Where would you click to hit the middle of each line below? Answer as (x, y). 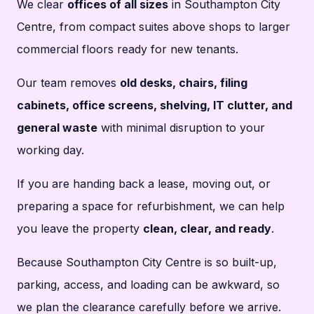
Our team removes (68, 82)
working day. (50, 150)
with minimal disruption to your (181, 127)
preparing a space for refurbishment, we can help (151, 206)
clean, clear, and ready (207, 228)
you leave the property (80, 228)
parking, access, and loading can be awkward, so (148, 284)
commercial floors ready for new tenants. (128, 49)
